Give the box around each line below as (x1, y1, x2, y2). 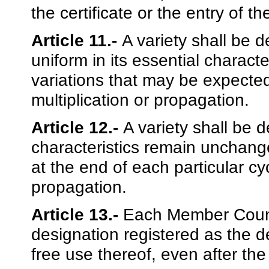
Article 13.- (31, 205, 123, 225)
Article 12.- (31, 118, 123, 138)
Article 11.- (31, 31, 122, 50)
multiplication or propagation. (31, 90, 249, 110)
